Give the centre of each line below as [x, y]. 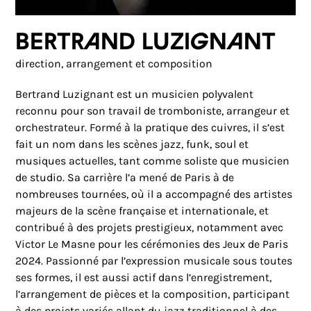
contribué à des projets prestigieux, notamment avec [150, 227]
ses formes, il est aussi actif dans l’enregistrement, [144, 277]
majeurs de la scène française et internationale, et [142, 211]
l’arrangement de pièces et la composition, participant [153, 294]
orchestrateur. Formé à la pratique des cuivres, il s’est [150, 127]
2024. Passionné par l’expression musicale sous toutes [154, 261]
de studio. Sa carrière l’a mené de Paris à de [125, 177]
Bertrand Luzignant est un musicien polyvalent [135, 94]
